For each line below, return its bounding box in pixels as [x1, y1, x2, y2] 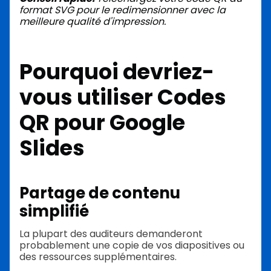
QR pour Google [19, 107, 185, 137]
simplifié [19, 200, 89, 223]
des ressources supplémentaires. [19, 249, 177, 264]
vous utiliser [19, 82, 157, 112]
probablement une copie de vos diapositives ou [19, 238, 244, 252]
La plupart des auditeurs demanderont [19, 226, 203, 241]
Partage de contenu [19, 182, 180, 204]
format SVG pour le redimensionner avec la [19, 2, 226, 17]
